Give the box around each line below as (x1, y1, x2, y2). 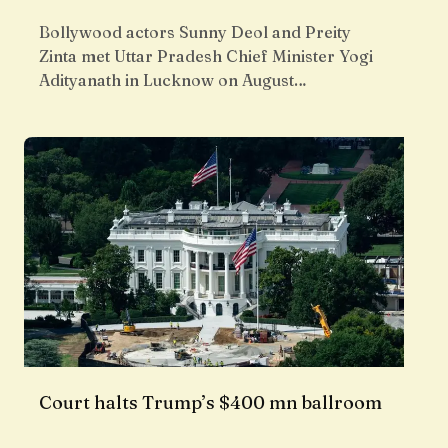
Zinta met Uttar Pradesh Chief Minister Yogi (39, 46, 373, 67)
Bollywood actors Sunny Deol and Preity (39, 22, 351, 43)
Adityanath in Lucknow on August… (39, 70, 307, 91)
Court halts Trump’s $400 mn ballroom (39, 391, 382, 415)
